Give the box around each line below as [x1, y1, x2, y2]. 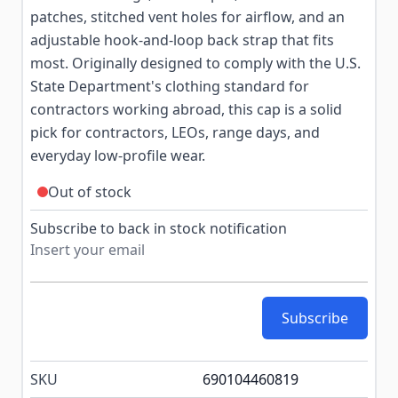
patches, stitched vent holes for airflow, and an [30, 7, 345, 27]
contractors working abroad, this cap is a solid [30, 99, 342, 119]
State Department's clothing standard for [30, 76, 309, 96]
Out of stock [48, 182, 131, 202]
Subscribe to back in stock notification [30, 219, 287, 238]
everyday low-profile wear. [30, 146, 205, 165]
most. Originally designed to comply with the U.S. [30, 53, 361, 73]
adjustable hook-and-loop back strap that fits [30, 30, 334, 50]
